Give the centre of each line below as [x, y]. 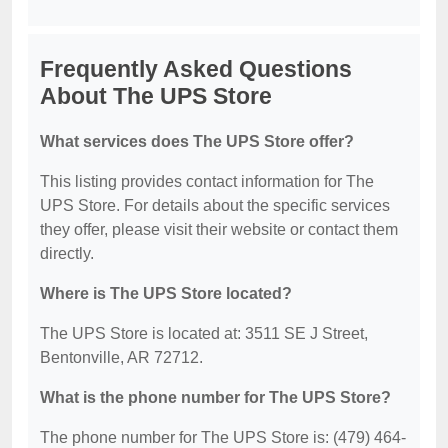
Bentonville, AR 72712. [121, 358]
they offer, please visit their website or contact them [219, 230]
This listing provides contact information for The [207, 182]
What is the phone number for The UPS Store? [215, 398]
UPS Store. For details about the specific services [215, 206]
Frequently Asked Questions [196, 69]
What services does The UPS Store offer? [197, 142]
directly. [67, 254]
